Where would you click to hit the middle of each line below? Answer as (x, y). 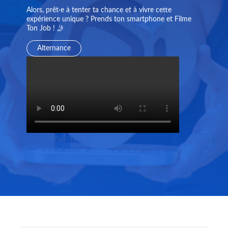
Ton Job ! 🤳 (45, 29)
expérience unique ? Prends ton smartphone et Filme (109, 20)
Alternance (54, 49)
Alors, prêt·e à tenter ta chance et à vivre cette (99, 10)
